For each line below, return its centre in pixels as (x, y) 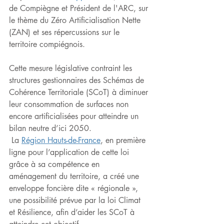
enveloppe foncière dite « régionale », (75, 188)
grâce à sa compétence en (55, 164)
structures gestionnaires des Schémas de (78, 80)
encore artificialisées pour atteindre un (75, 116)
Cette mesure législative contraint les (72, 68)
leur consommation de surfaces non (70, 104)
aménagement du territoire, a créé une (75, 176)
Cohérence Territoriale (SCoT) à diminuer (80, 92)
